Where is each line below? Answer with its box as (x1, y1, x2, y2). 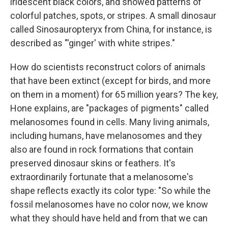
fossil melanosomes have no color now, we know (10, 199, 208, 210)
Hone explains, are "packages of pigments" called (10, 103, 209, 114)
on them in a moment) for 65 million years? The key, (10, 89, 218, 100)
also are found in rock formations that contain (10, 144, 193, 155)
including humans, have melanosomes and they (10, 130, 202, 141)
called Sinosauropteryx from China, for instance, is (10, 24, 212, 35)
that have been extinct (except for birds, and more (10, 75, 211, 87)
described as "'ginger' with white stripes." (10, 38, 175, 49)
